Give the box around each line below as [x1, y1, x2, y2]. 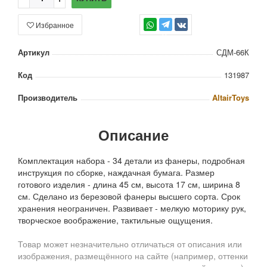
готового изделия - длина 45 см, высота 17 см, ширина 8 [18, 178, 240, 191]
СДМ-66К [216, 46, 249, 58]
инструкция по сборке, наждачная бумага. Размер [18, 166, 215, 179]
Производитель [18, 92, 77, 104]
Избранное [35, 20, 74, 30]
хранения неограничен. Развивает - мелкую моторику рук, [18, 202, 246, 215]
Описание [98, 125, 169, 145]
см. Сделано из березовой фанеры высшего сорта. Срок [18, 190, 240, 203]
